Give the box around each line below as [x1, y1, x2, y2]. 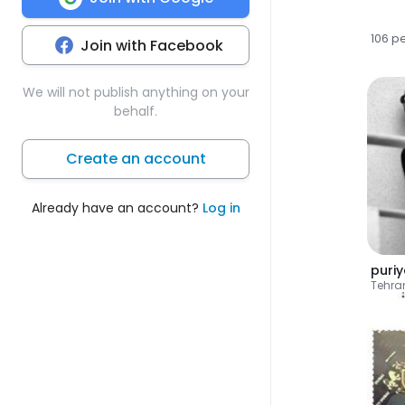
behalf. [114, 101, 157, 120]
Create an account [65, 147, 206, 169]
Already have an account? [31, 198, 202, 217]
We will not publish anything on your [22, 82, 250, 101]
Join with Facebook [80, 34, 223, 56]
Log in [202, 198, 240, 217]
